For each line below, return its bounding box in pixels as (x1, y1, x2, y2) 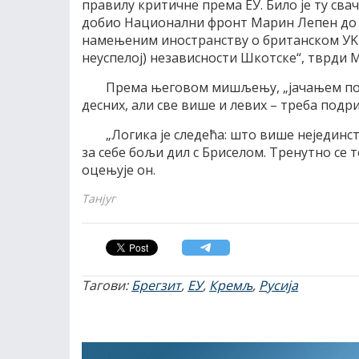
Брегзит (131, 276, 181, 294)
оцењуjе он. (82, 161, 155, 179)
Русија (259, 276, 298, 294)
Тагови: (82, 276, 131, 294)
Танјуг (82, 191, 115, 206)
